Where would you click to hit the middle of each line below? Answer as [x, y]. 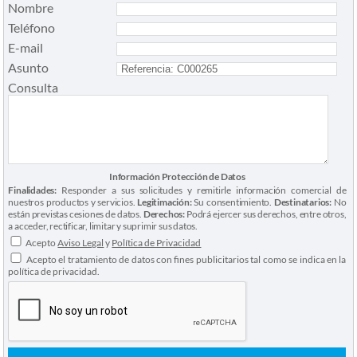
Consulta [33, 88]
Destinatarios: [302, 202]
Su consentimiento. [233, 202]
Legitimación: [165, 202]
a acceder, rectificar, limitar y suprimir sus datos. [103, 226]
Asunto [29, 68]
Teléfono [32, 28]
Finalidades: [33, 190]
